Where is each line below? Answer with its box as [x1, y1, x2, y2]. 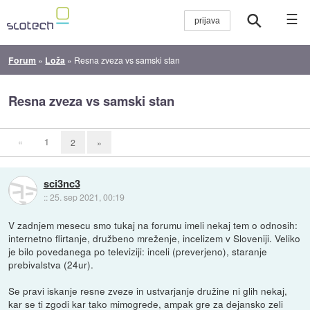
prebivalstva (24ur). [8, 257, 94, 271]
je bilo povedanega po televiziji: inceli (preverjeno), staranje [8, 244, 268, 258]
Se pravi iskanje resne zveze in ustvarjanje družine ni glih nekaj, [8, 283, 288, 298]
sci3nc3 [43, 175, 80, 191]
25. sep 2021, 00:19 [49, 190, 125, 203]
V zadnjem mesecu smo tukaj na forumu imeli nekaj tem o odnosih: [8, 217, 298, 232]
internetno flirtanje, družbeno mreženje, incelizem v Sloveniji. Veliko [8, 230, 301, 245]
